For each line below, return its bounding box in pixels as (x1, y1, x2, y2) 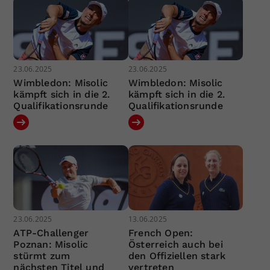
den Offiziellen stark (128, 250, 226, 262)
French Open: (128, 227, 193, 239)
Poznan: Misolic (13, 238, 89, 250)
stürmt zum (13, 250, 71, 262)
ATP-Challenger (13, 227, 89, 239)
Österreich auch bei (128, 238, 223, 250)
